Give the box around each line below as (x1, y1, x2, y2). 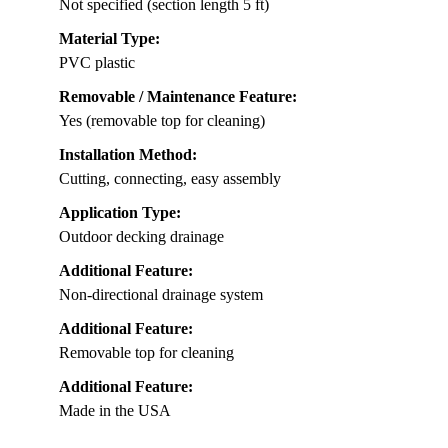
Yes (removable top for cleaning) (59, 111, 265, 129)
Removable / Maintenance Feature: (59, 87, 297, 105)
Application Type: (59, 203, 181, 221)
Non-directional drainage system (59, 285, 263, 303)
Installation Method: (59, 145, 197, 163)
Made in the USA (59, 401, 171, 419)
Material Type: (59, 29, 160, 47)
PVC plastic (59, 53, 135, 71)
